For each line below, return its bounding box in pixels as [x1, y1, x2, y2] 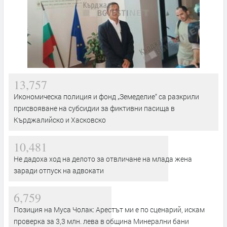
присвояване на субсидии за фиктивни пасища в [14, 103, 175, 113]
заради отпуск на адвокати [14, 166, 104, 176]
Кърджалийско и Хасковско [14, 115, 106, 125]
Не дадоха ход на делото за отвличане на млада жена [14, 154, 192, 164]
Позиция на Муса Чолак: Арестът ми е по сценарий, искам [14, 205, 205, 215]
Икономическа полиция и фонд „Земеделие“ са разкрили [14, 92, 199, 102]
